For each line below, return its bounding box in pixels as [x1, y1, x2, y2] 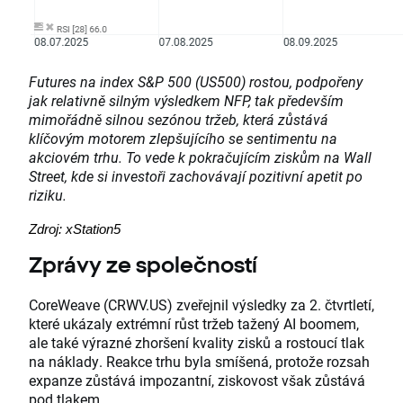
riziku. [29, 185, 67, 205]
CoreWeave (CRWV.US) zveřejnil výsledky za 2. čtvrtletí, [29, 295, 374, 315]
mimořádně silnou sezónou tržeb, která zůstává [29, 110, 328, 130]
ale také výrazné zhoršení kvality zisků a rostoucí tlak [29, 333, 364, 353]
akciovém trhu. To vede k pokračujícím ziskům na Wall [29, 148, 372, 167]
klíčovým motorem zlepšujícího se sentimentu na [29, 129, 337, 148]
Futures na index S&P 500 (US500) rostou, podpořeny [29, 72, 363, 92]
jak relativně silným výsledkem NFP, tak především [29, 91, 344, 111]
